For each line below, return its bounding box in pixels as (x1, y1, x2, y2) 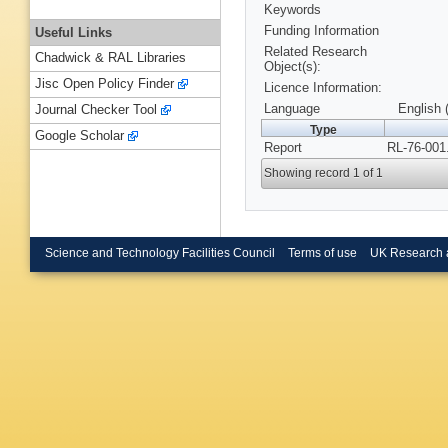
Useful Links (35, 24, 112, 40)
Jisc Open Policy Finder (35, 76, 174, 92)
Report (264, 140, 302, 156)
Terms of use (287, 246, 357, 259)
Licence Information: (264, 80, 382, 96)
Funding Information (264, 23, 379, 39)
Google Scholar (35, 128, 124, 144)
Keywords (264, 2, 321, 18)
